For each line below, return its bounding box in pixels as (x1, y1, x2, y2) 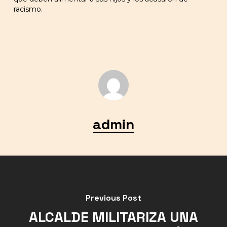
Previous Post (85, 193, 141, 203)
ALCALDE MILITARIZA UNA (28, 208, 198, 226)
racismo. (13, 5, 43, 14)
